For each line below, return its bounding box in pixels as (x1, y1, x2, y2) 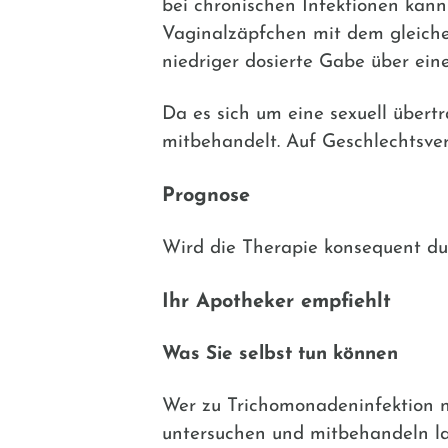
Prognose (162, 185, 250, 206)
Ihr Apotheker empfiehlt (162, 291, 391, 312)
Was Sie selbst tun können (162, 344, 398, 364)
